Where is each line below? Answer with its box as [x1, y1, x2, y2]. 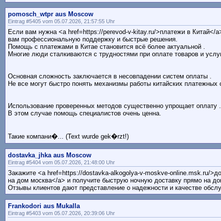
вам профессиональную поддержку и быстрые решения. [8, 36, 178, 43]
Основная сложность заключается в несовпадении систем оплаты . [8, 73, 212, 80]
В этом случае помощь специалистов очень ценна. [8, 110, 161, 117]
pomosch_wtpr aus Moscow [8, 10, 93, 18]
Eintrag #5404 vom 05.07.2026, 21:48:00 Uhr [8, 159, 115, 166]
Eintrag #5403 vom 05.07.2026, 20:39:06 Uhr [8, 210, 115, 217]
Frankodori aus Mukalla [8, 202, 80, 210]
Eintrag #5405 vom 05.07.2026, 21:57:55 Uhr [8, 18, 115, 25]
